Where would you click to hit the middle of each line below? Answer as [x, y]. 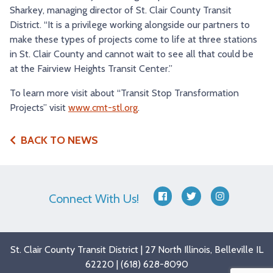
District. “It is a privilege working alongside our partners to [130, 24]
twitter [205, 198]
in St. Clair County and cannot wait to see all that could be [132, 54]
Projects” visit [39, 107]
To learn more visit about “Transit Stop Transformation [124, 93]
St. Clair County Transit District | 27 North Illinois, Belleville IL [136, 250]
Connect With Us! [94, 199]
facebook [182, 198]
